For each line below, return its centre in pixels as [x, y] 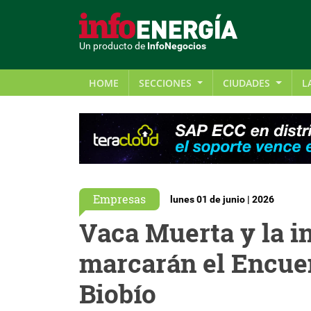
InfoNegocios [177, 47]
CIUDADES [248, 83]
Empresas [119, 199]
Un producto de [113, 47]
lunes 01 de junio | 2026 [222, 199]
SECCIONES [167, 83]
